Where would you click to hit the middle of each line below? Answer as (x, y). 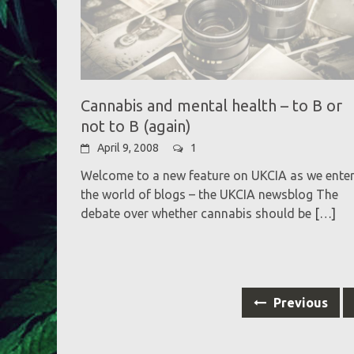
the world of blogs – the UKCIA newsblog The (209, 194)
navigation (119, 311)
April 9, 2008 (128, 147)
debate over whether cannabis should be (196, 213)
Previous (299, 302)
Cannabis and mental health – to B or (211, 105)
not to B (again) (136, 126)
